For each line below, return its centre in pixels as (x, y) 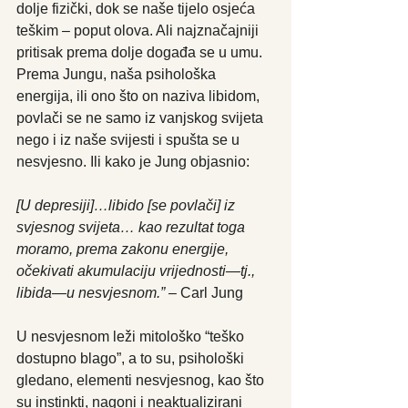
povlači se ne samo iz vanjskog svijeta (142, 117)
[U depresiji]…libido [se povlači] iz (127, 205)
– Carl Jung (204, 292)
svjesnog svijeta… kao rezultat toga (133, 227)
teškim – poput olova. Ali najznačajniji (139, 30)
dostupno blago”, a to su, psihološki (132, 358)
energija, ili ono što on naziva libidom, (140, 96)
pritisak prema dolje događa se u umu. (141, 52)
